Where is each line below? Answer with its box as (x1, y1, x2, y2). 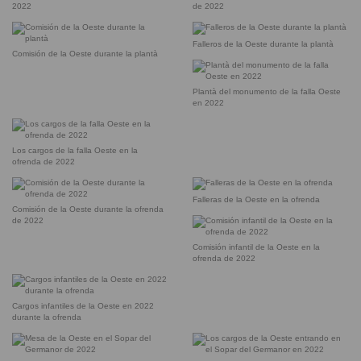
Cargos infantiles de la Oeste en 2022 (12, 301, 154, 310)
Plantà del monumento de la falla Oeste (193, 86, 341, 96)
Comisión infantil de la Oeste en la (193, 242, 320, 251)
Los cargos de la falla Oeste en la (12, 145, 138, 155)
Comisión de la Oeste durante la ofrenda (12, 204, 164, 214)
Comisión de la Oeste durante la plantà (12, 48, 158, 58)
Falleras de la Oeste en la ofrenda (193, 194, 320, 204)
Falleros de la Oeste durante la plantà (193, 39, 334, 48)
